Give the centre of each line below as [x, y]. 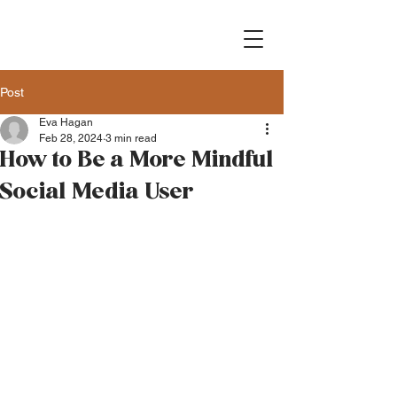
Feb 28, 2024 [71, 138]
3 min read [131, 138]
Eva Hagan [66, 122]
